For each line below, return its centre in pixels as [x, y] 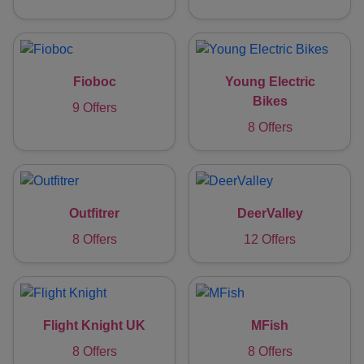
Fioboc [94, 81]
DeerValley [270, 213]
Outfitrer [94, 213]
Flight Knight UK [94, 325]
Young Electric [270, 81]
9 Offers [94, 107]
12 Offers [270, 239]
